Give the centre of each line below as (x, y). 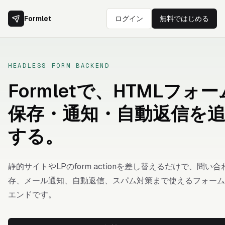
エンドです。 (32, 195)
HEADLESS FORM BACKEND (59, 66)
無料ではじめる (184, 19)
